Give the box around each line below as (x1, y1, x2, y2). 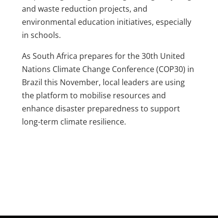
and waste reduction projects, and (21, 3, 147, 15)
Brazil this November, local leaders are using (21, 77, 185, 88)
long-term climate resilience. (21, 116, 126, 127)
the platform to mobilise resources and (21, 90, 166, 101)
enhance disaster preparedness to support (21, 103, 180, 114)
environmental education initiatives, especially (21, 17, 191, 28)
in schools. (21, 30, 61, 41)
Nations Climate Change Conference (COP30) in (21, 64, 194, 75)
